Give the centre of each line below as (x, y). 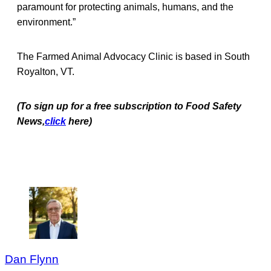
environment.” (46, 22)
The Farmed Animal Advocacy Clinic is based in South (133, 56)
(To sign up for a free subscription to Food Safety (129, 106)
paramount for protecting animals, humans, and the (125, 7)
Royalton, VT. (46, 71)
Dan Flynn (32, 259)
